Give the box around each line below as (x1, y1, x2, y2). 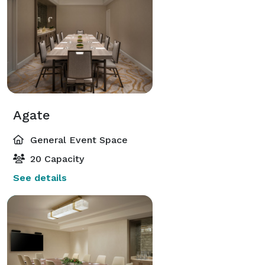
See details (13, 172, 67, 183)
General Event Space (27, 134, 128, 146)
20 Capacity (27, 153, 84, 164)
